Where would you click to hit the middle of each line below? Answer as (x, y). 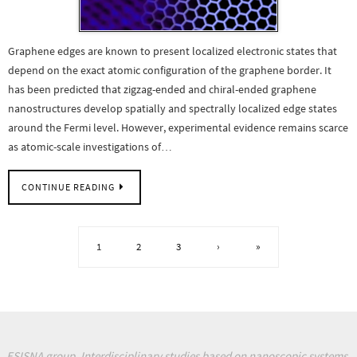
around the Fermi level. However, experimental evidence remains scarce (178, 127)
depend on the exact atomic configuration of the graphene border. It (170, 70)
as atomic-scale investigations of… (90, 146)
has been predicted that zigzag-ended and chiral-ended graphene (162, 89)
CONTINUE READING (68, 188)
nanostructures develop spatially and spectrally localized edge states (173, 108)
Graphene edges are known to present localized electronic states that (173, 51)
